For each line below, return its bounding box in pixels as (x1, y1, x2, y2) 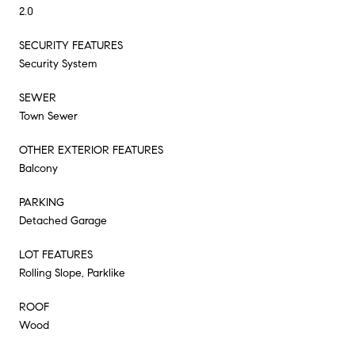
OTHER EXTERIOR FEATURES (19, 143, 163, 157)
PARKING (19, 195, 64, 209)
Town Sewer (19, 109, 78, 123)
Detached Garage (19, 213, 107, 227)
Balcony (19, 161, 58, 175)
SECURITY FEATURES (19, 38, 123, 52)
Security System (19, 56, 97, 71)
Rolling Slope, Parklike (19, 265, 125, 280)
